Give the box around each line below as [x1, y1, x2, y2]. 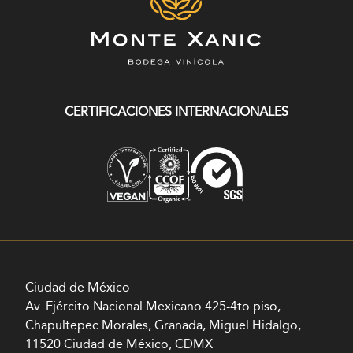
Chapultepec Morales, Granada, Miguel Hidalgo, [25, 316, 301, 336]
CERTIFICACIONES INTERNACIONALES [65, 102, 288, 123]
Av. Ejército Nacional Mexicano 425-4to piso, [25, 297, 281, 318]
